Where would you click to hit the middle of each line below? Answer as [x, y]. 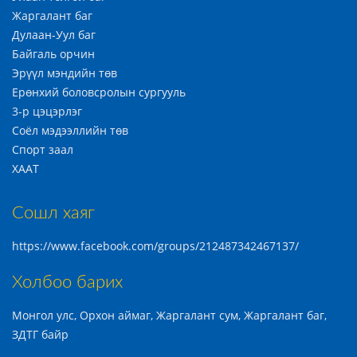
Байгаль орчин [53, 54]
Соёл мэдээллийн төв [70, 130]
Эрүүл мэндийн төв [65, 73]
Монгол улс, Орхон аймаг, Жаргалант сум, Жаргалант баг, [169, 315]
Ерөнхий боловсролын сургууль [99, 92]
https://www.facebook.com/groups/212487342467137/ [155, 246]
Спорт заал [43, 149]
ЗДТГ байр [40, 334]
